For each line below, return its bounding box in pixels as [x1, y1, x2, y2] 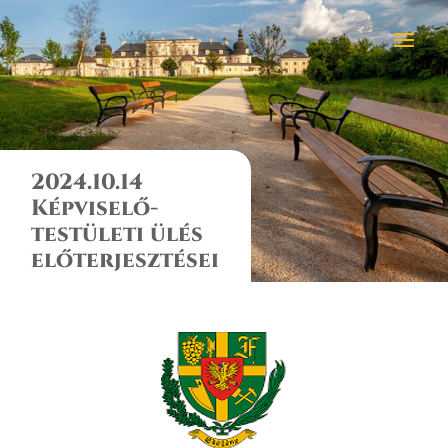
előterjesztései [31, 246, 220, 275]
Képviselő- [31, 194, 159, 223]
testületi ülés [31, 220, 204, 249]
